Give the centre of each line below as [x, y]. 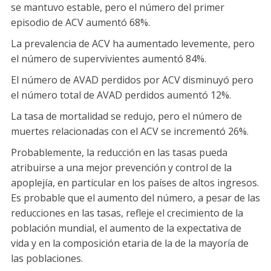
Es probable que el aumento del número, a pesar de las [135, 198]
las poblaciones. [47, 258]
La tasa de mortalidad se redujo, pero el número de [126, 116]
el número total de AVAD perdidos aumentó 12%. [121, 95]
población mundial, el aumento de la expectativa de [126, 228]
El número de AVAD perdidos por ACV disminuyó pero [132, 80]
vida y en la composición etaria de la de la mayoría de [130, 243]
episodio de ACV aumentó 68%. [80, 22]
